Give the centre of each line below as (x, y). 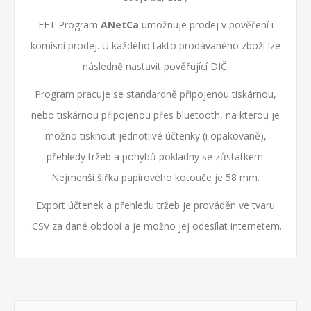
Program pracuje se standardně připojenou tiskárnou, (155, 94)
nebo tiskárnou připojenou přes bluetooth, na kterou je (155, 115)
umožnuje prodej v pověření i (206, 25)
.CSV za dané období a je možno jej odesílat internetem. (155, 226)
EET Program (69, 25)
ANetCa (119, 25)
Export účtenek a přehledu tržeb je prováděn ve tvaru (155, 205)
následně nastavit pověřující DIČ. (155, 66)
